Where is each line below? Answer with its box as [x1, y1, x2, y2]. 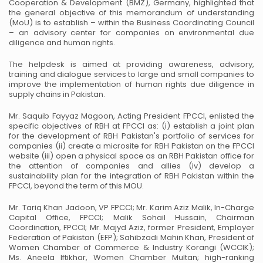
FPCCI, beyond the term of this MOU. [9, 180, 144, 191]
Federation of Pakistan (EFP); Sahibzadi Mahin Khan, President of [9, 232, 254, 243]
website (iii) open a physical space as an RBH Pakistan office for [9, 150, 254, 161]
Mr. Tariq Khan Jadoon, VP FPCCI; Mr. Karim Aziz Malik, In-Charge [9, 202, 254, 213]
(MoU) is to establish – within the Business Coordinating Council [9, 17, 254, 28]
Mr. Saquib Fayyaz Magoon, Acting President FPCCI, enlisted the [9, 110, 254, 122]
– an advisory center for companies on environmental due [9, 27, 254, 38]
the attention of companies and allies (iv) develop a [9, 160, 254, 171]
